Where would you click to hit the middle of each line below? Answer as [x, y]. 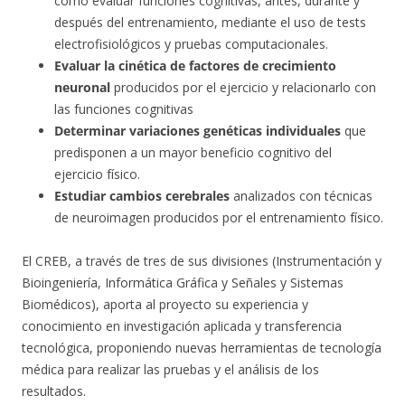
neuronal [82, 87]
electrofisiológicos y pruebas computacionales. [191, 43]
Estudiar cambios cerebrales [142, 195]
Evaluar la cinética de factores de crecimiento [195, 65]
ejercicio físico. [97, 174]
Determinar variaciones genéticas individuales [198, 130]
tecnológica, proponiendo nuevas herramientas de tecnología [202, 347]
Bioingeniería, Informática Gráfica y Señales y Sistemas [183, 282]
